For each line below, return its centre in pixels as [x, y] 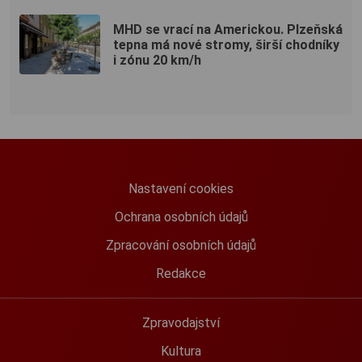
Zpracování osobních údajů [181, 246]
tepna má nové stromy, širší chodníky [226, 44]
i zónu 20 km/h [157, 60]
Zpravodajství [181, 323]
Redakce [181, 274]
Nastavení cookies [181, 189]
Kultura [181, 351]
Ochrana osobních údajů [181, 217]
